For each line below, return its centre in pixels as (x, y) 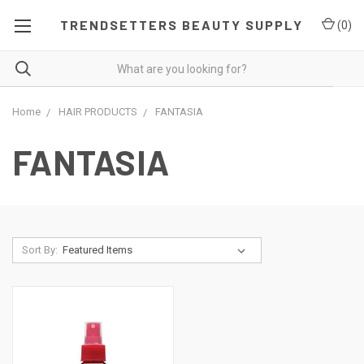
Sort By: (39, 250)
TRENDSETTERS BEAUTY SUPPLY (182, 25)
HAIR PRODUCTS (98, 112)
